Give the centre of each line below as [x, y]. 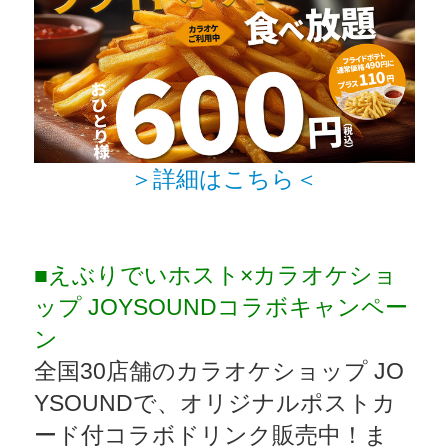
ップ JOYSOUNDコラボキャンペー [220, 306]
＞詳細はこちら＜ [224, 178]
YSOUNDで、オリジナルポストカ [214, 402]
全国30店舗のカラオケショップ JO [218, 370]
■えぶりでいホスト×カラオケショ [215, 274]
